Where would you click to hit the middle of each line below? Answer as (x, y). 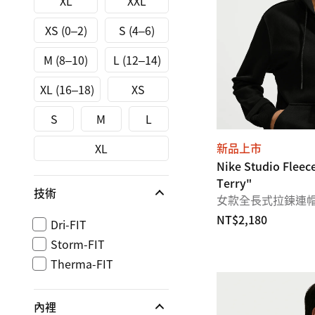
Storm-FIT (78, 244)
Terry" (234, 183)
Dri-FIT (69, 224)
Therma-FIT (82, 264)
